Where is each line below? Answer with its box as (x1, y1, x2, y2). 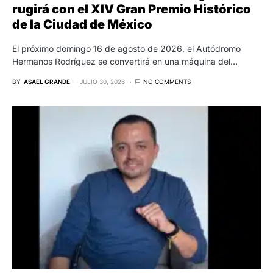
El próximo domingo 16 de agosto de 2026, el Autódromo (12, 43, 241, 54)
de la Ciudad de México (12, 17, 152, 32)
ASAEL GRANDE (24, 78, 70, 85)
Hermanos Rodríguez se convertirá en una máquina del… (12, 56, 238, 66)
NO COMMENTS (143, 78, 191, 85)
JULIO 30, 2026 (80, 78, 125, 85)
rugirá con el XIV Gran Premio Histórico (12, 2, 251, 16)
